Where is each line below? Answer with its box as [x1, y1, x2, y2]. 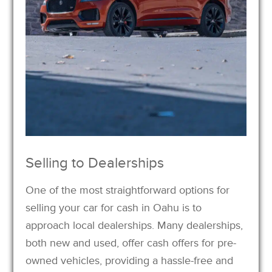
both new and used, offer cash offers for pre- [25, 236, 237, 250]
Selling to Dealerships [25, 154, 165, 172]
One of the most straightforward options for [25, 183, 230, 197]
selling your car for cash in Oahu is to [25, 200, 202, 214]
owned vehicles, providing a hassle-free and [25, 253, 234, 267]
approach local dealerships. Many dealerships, [25, 218, 243, 232]
